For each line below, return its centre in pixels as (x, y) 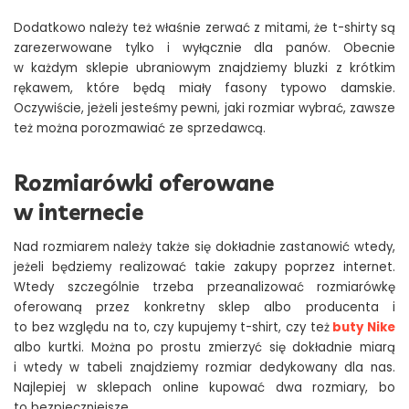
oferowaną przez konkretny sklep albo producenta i (204, 308)
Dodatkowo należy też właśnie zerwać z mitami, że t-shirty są (204, 28)
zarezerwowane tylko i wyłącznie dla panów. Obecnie (204, 48)
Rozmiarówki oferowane (144, 183)
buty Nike (364, 328)
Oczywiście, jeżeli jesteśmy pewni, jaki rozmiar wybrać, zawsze (204, 109)
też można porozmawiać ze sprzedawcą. (140, 129)
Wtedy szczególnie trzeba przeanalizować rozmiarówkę (204, 288)
